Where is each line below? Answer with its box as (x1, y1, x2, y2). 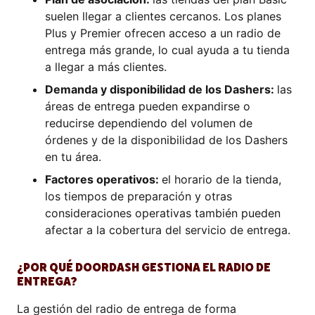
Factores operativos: (45, 172, 162, 186)
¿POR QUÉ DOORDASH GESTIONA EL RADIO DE (17, 259, 271, 276)
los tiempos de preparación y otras (45, 189, 232, 203)
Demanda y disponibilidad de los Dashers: (45, 82, 277, 96)
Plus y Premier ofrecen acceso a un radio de (45, 26, 281, 40)
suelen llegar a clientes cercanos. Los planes (45, 9, 281, 23)
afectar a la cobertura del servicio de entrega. (45, 223, 290, 237)
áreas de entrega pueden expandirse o (45, 99, 250, 113)
